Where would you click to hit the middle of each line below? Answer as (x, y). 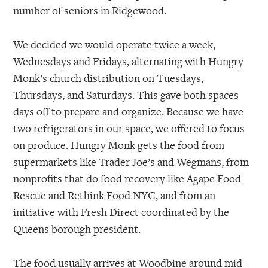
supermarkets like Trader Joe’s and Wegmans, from (131, 161)
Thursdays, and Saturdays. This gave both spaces (126, 94)
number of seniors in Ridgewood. (90, 10)
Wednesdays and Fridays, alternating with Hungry (129, 61)
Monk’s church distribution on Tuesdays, (109, 77)
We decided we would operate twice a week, (115, 44)
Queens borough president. (77, 228)
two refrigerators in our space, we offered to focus (129, 128)
